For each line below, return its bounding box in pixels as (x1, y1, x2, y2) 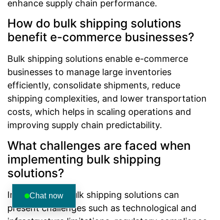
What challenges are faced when (7, 138, 191, 153)
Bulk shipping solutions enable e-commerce (7, 54, 188, 64)
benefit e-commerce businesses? (7, 30, 194, 45)
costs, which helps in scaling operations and (7, 107, 191, 117)
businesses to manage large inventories (7, 67, 171, 78)
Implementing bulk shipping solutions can (7, 189, 179, 200)
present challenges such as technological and (7, 202, 196, 213)
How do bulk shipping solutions (7, 16, 181, 31)
